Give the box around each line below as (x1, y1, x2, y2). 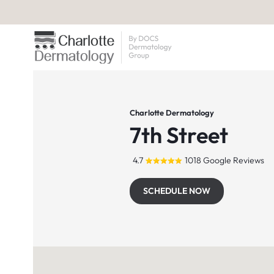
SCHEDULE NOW (143, 185, 210, 196)
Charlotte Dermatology (130, 108, 214, 117)
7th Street (130, 121, 228, 149)
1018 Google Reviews (184, 154, 264, 166)
